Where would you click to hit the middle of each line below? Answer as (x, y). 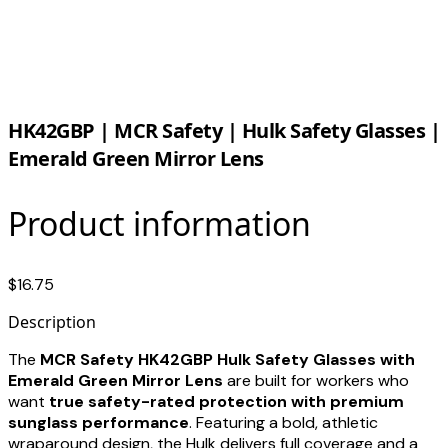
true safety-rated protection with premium (226, 402)
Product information (159, 223)
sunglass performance (98, 423)
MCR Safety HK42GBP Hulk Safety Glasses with (227, 360)
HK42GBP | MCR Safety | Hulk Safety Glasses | (224, 131)
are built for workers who (316, 381)
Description (52, 322)
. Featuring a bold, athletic (283, 423)
